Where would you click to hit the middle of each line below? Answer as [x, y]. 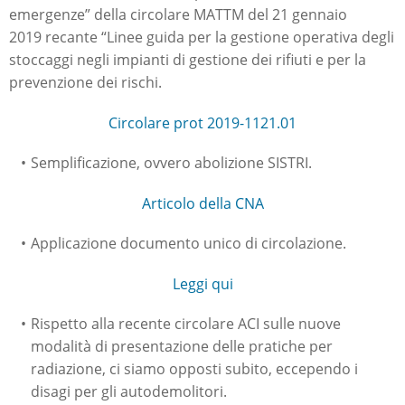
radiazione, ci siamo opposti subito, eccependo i [194, 369]
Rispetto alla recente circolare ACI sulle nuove [185, 324]
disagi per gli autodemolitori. [129, 392]
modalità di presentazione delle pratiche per [182, 347]
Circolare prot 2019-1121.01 [202, 123]
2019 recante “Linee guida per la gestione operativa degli [202, 38]
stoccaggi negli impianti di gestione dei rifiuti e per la [188, 60]
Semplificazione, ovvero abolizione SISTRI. [171, 163]
